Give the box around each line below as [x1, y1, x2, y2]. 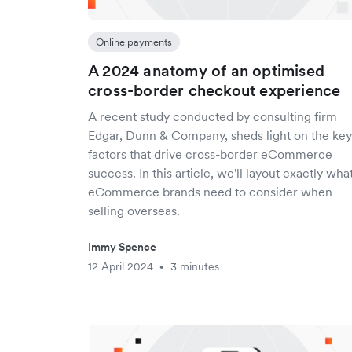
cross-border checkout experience [88, 80, 341, 101]
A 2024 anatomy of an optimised [88, 60, 324, 81]
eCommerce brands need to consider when [88, 184, 332, 200]
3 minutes [170, 259, 219, 273]
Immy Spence [88, 240, 156, 254]
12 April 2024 [88, 259, 153, 273]
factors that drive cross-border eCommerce [88, 146, 332, 162]
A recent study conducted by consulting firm [88, 108, 337, 124]
